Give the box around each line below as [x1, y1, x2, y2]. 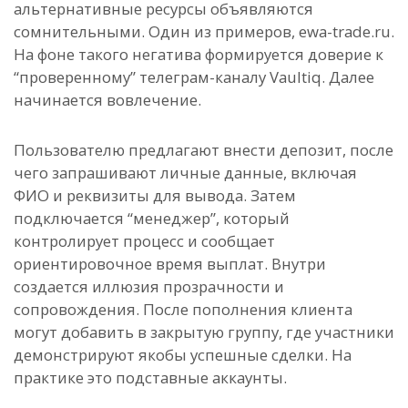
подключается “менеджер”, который [14, 208, 290, 229]
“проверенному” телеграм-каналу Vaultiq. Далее [14, 66, 374, 88]
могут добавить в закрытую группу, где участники [14, 321, 394, 343]
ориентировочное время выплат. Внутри [14, 253, 326, 275]
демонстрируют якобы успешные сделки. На [14, 344, 352, 366]
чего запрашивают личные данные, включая [14, 162, 357, 184]
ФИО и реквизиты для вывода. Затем [14, 185, 296, 207]
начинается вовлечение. [14, 89, 201, 111]
